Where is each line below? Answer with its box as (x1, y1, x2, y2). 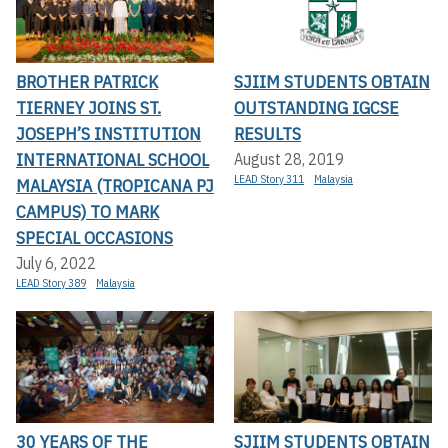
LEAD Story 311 (234, 172, 304, 187)
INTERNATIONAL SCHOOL (16, 148, 209, 172)
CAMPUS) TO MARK (16, 200, 159, 224)
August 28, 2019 (234, 149, 344, 170)
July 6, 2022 (16, 253, 96, 274)
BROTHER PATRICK (16, 70, 158, 94)
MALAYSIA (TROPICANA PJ (16, 174, 214, 198)
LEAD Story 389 (16, 276, 86, 291)
